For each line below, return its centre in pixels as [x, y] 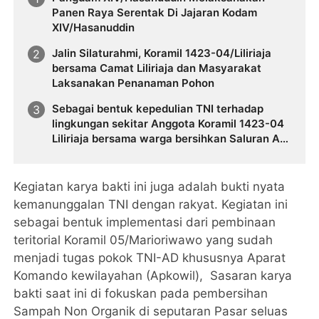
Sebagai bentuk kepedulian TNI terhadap [158, 108]
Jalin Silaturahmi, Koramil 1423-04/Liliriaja [162, 53]
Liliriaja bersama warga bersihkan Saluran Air [170, 138]
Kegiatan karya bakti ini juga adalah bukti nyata [150, 186]
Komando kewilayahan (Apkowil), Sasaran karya [153, 275]
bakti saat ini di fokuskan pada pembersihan [141, 293]
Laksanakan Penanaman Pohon [134, 83]
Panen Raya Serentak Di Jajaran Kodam [155, 13]
